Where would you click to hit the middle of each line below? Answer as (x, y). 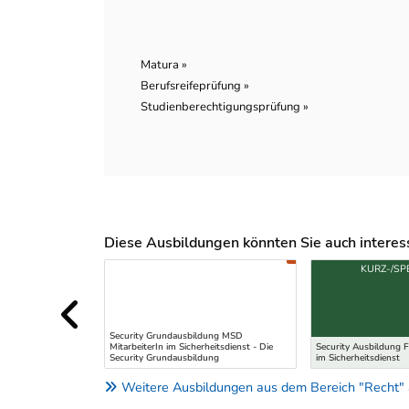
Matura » (164, 65)
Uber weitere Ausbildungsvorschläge (211, 267)
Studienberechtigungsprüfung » (225, 107)
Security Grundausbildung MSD (176, 336)
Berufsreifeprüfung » (195, 86)
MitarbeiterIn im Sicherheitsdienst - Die (191, 346)
